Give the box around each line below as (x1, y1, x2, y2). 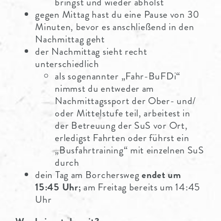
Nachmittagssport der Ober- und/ (55, 93, 196, 108)
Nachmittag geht (35, 32, 105, 46)
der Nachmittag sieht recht (35, 44, 147, 59)
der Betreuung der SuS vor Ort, (55, 118, 188, 133)
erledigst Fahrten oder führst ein (55, 130, 189, 145)
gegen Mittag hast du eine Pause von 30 (35, 7, 200, 22)
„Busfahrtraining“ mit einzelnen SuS (55, 143, 204, 157)
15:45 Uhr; (35, 180, 84, 194)
